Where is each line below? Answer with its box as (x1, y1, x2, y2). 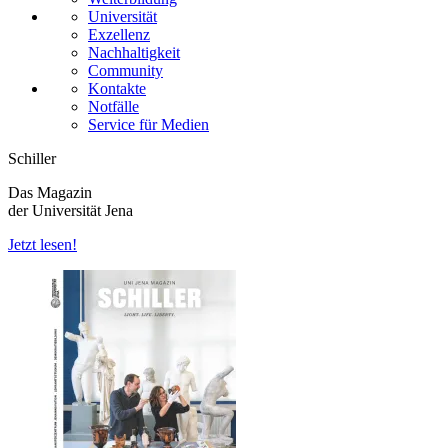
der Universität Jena (8, 201, 133, 219)
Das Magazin (8, 183, 92, 201)
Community (88, 61, 163, 79)
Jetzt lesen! (8, 235, 77, 253)
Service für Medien (88, 115, 209, 133)
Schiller (8, 149, 56, 167)
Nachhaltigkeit (88, 43, 180, 61)
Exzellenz (88, 25, 150, 43)
